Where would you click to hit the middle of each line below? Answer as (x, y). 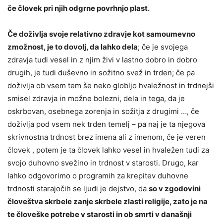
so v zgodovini (175, 188)
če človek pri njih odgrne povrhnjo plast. (79, 8)
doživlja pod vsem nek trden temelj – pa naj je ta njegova (106, 124)
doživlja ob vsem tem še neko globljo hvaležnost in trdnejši (111, 85)
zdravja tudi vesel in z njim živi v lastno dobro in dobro (102, 59)
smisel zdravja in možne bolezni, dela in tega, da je (96, 98)
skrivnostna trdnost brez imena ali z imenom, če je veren (107, 137)
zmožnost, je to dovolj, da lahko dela (73, 47)
